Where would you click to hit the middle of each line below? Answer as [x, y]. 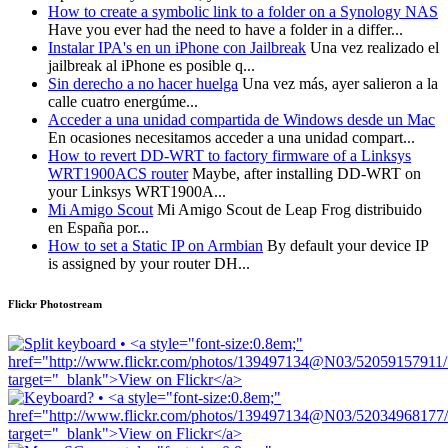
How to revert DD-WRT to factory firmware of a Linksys [229, 156]
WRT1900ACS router [118, 174]
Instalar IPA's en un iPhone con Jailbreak [177, 48]
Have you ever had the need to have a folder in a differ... [225, 30]
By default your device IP [347, 246]
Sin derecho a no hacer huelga [143, 84]
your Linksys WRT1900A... [137, 192]
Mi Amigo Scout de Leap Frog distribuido [289, 210]
